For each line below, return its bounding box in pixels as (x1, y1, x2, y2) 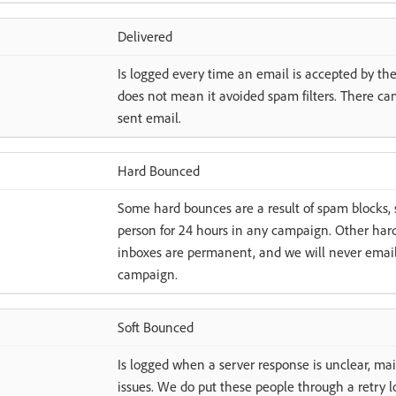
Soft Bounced (117, 318, 194, 336)
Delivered (117, 27, 172, 45)
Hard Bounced (117, 162, 200, 179)
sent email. (117, 109, 181, 126)
